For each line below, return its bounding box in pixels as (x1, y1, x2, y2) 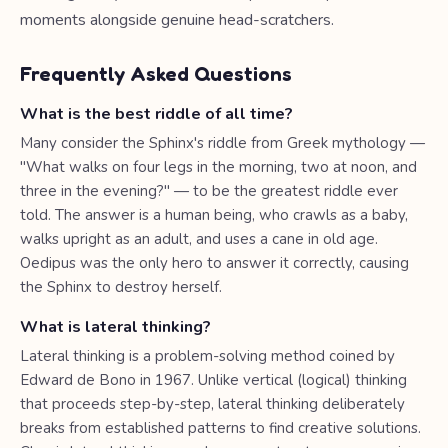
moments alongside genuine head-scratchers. (20, 9, 334, 31)
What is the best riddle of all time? (20, 103, 293, 125)
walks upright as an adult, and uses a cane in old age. (20, 229, 378, 249)
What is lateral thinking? (20, 316, 211, 338)
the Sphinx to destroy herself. (20, 277, 222, 297)
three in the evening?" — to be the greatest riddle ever (20, 181, 398, 201)
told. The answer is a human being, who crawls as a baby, (20, 205, 408, 225)
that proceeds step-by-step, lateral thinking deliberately (20, 394, 405, 414)
